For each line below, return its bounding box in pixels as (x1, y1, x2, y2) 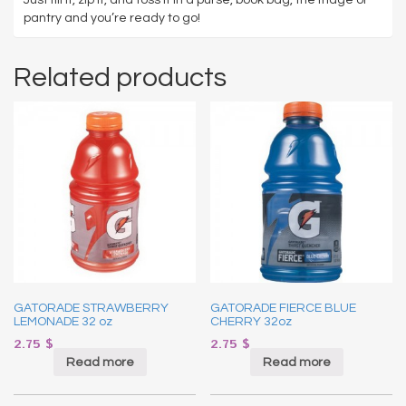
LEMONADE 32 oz (14, 315, 112, 329)
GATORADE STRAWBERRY (14, 302, 169, 315)
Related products (14, 63, 227, 92)
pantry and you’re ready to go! (24, 11, 200, 24)
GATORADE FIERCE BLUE (210, 302, 357, 315)
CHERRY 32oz (210, 315, 293, 329)
